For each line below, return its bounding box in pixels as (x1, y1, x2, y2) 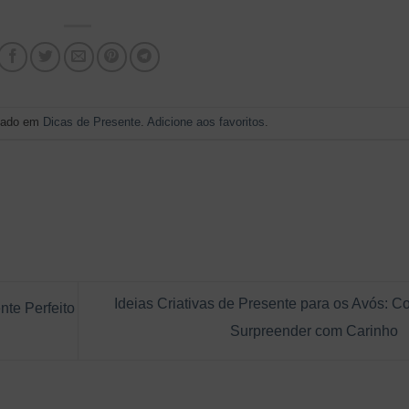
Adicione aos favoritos (147, 114, 266, 129)
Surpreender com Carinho (229, 323, 402, 340)
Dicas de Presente (43, 114, 142, 129)
